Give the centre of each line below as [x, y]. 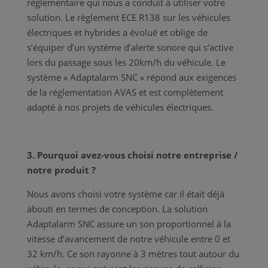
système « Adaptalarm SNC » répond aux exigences [131, 77]
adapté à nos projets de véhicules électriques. [120, 107]
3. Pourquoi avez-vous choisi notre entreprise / [132, 155]
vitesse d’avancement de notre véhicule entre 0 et [128, 239]
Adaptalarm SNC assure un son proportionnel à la [129, 224]
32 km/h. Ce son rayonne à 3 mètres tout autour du [133, 254]
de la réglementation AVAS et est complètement [125, 92]
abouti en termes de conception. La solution [117, 209]
